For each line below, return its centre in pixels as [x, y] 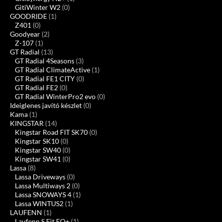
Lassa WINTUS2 [39, 204]
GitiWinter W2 [38, 7]
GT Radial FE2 [36, 88]
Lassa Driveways [40, 177]
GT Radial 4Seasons [45, 61]
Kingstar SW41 [38, 159]
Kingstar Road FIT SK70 [51, 132]
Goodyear [25, 34]
